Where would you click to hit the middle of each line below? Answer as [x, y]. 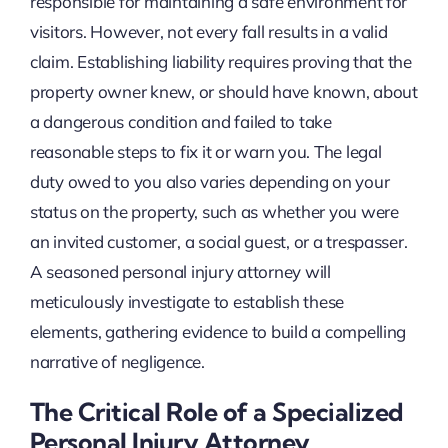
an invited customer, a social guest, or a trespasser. [218, 241]
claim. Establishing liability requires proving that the [220, 61]
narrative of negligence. [117, 361]
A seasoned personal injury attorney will [180, 271]
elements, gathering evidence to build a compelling [218, 331]
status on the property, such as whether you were [214, 211]
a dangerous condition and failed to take [180, 121]
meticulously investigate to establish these [187, 301]
